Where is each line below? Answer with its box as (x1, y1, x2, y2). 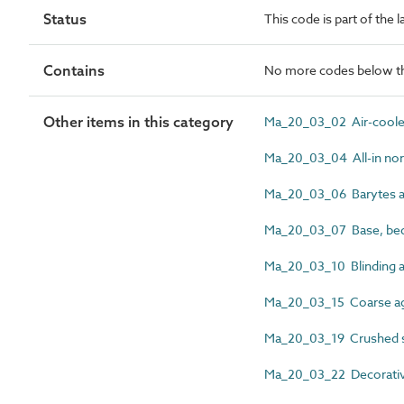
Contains (43, 61, 105, 79)
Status (43, 10, 87, 28)
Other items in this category (43, 113, 234, 131)
